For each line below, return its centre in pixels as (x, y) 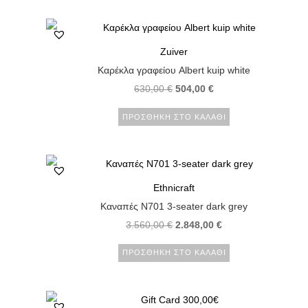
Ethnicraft (174, 187)
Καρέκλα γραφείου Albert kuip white (174, 70)
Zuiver (174, 52)
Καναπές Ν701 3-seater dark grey (174, 206)
